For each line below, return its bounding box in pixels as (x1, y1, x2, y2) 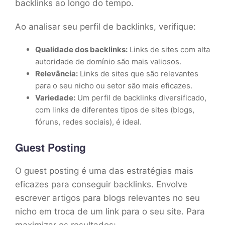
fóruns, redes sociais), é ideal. (35, 117, 142, 127)
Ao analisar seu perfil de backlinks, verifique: (15, 21, 196, 32)
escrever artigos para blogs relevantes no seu (15, 192, 200, 203)
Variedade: (35, 92, 75, 102)
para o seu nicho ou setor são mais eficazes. (35, 80, 192, 90)
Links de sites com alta (128, 44, 210, 54)
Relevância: (35, 68, 78, 78)
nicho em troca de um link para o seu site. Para (15, 206, 205, 216)
